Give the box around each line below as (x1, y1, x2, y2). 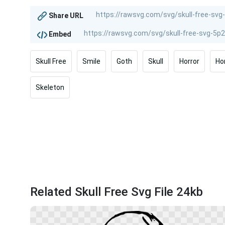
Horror (179, 57, 199, 66)
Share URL (47, 11, 83, 20)
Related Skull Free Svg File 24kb (30, 184, 203, 199)
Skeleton (36, 83, 64, 92)
